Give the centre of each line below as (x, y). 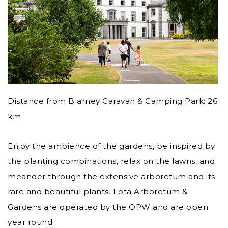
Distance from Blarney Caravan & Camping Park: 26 (112, 101)
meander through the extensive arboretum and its (111, 177)
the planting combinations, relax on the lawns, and (111, 161)
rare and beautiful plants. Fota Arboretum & (98, 192)
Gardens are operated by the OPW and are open (108, 207)
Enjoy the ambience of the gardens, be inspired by (111, 146)
